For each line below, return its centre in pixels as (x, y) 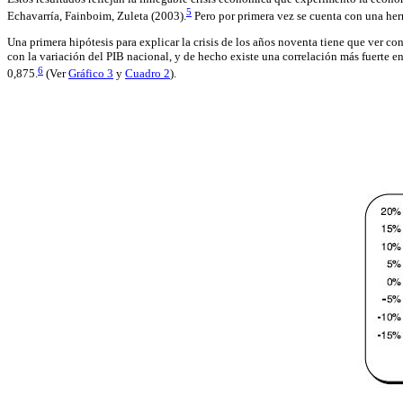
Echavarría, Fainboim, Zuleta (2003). (97, 16)
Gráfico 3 (91, 74)
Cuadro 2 (148, 74)
